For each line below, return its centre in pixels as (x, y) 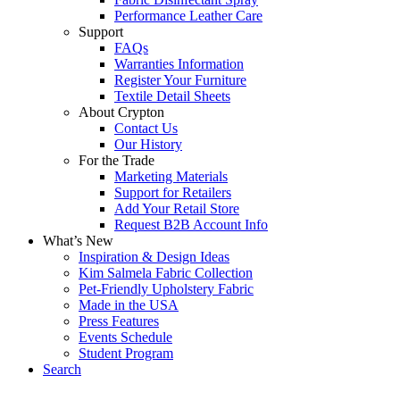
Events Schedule (125, 337)
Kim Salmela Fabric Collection (166, 273)
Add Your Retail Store (177, 208)
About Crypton (121, 112)
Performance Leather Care (188, 16)
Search (62, 369)
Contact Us (146, 128)
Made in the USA (129, 305)
